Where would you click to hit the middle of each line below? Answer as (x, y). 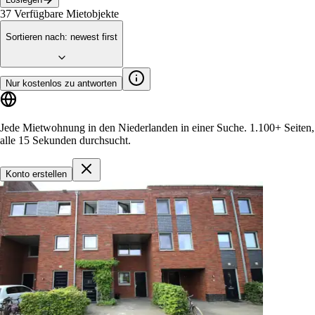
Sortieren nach (35, 37)
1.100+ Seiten (281, 127)
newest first (94, 37)
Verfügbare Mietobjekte (66, 13)
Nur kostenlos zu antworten (61, 83)
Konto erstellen (36, 174)
